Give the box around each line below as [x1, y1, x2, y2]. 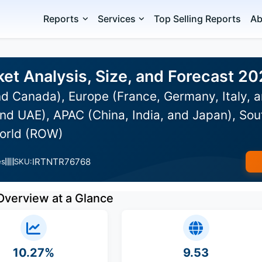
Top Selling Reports [154, 13, 242, 25]
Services [97, 13, 136, 25]
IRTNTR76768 [32, 156, 91, 167]
